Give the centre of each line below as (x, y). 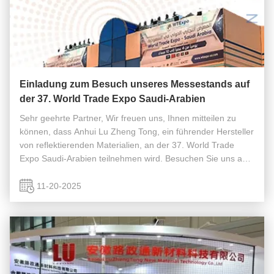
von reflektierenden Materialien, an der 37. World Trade (127, 145)
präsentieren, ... (50, 185)
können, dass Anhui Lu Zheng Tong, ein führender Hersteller (137, 131)
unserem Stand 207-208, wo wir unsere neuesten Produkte (134, 172)
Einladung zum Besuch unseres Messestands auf (135, 84)
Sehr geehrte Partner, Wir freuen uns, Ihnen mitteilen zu (128, 118)
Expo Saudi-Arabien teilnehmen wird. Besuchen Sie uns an (133, 158)
